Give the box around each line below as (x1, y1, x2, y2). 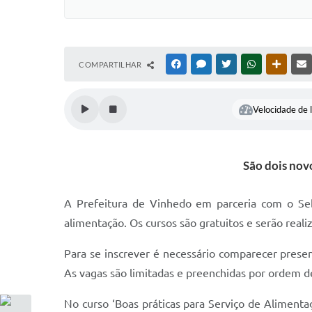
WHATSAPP (258, 60, 299, 68)
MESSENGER (208, 60, 252, 68)
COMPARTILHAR (79, 60, 143, 69)
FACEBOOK (183, 60, 224, 68)
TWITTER (233, 60, 266, 68)
